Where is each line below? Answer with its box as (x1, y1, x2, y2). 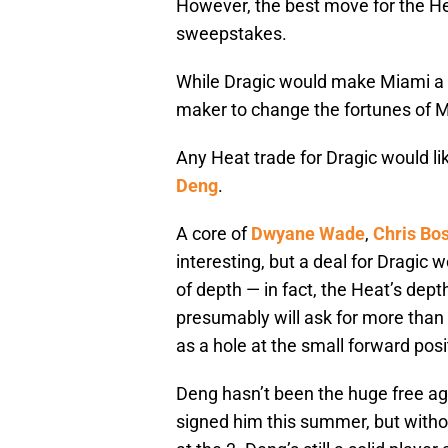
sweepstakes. (176, 23, 287, 45)
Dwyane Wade (251, 223, 365, 245)
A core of (176, 223, 251, 245)
